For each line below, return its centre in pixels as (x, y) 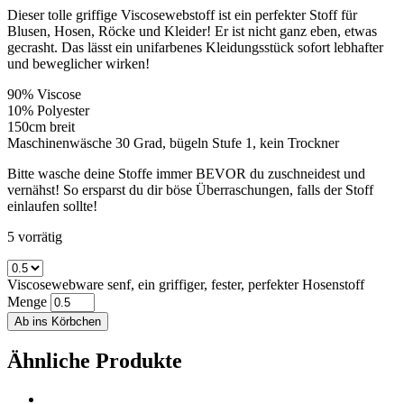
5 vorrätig (35, 236)
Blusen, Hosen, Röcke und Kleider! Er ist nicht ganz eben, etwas (192, 31)
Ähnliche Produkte (95, 360)
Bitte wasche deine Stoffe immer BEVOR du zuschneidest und (186, 173)
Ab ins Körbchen (58, 321)
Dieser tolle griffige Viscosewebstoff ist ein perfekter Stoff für (182, 14)
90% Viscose (44, 94)
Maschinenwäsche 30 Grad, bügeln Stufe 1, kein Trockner (173, 142)
